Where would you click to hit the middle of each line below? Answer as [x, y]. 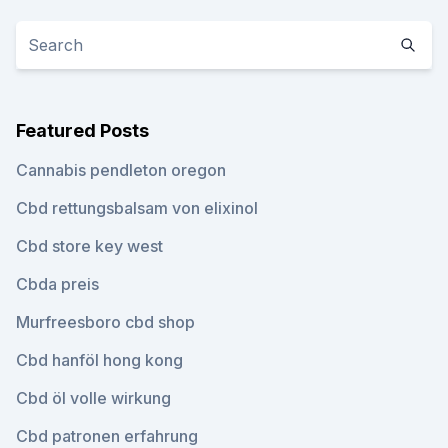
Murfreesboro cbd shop [105, 322]
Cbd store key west [89, 246]
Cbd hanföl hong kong [99, 360]
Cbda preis [57, 284]
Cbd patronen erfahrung [107, 436]
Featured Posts [82, 130]
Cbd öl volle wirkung [93, 398]
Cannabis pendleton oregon [121, 170]
